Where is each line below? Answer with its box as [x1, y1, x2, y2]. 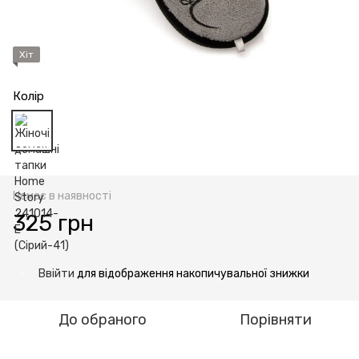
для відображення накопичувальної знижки [75, 266, 309, 280]
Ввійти [38, 266, 75, 280]
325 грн [13, 209, 94, 236]
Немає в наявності [13, 188, 111, 203]
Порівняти [240, 310, 312, 329]
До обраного [58, 310, 147, 329]
